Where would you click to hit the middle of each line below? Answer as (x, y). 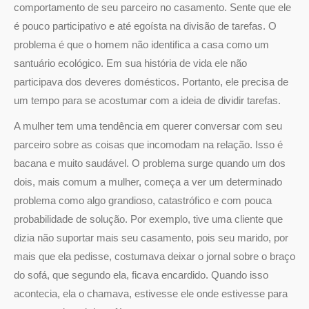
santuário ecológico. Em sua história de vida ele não (130, 63)
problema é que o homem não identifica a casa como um (141, 44)
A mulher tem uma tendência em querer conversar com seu (148, 126)
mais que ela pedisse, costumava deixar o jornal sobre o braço (154, 256)
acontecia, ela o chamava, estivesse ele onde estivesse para (151, 293)
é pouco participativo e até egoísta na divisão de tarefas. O (145, 26)
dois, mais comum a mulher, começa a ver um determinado (148, 181)
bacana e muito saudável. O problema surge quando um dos (150, 163)
